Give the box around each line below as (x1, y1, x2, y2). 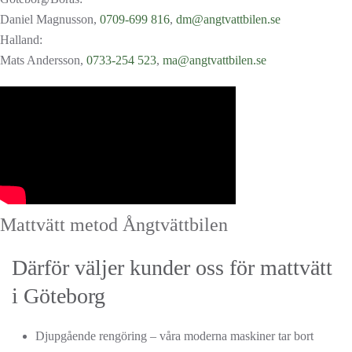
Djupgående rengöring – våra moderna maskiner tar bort (35, 329, 313, 343)
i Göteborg (12, 284, 105, 308)
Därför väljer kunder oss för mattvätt (12, 255, 332, 280)
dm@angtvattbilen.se (176, 13, 280, 26)
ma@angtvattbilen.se (163, 53, 266, 67)
